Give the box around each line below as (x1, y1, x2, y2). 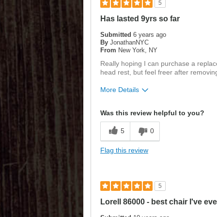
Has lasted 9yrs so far (100, 15, 180, 23)
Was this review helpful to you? (100, 109, 204, 117)
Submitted (100, 31, 133, 39)
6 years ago (133, 31, 166, 39)
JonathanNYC (109, 39, 149, 46)
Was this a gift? (100, 103, 152, 111)
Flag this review (100, 146, 148, 155)
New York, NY (118, 46, 157, 54)
